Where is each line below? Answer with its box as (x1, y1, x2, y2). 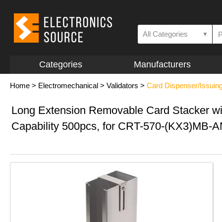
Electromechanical (38, 81, 98, 90)
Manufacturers (133, 59, 191, 69)
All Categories (143, 30, 188, 38)
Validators (107, 81, 138, 90)
